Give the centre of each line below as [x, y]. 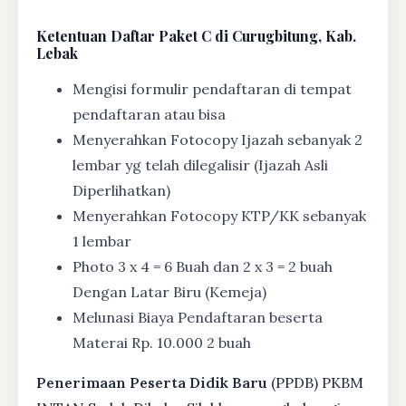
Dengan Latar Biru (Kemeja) [169, 292]
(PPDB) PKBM [315, 383]
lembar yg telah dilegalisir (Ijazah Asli [200, 165]
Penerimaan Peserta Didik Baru [152, 383]
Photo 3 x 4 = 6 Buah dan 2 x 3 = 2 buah [203, 267]
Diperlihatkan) [121, 191]
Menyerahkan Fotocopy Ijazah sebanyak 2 [217, 140]
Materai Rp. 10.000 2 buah [162, 343]
